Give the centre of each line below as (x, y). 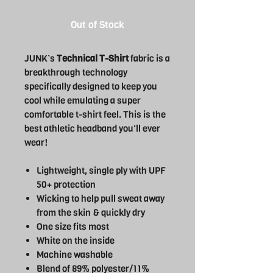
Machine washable (75, 255)
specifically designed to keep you (91, 87)
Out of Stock (97, 25)
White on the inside (76, 241)
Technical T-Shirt (93, 59)
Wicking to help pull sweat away (101, 199)
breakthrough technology (76, 73)
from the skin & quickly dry (91, 213)
